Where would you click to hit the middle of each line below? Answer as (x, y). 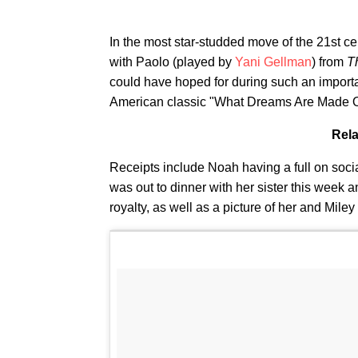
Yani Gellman (273, 62)
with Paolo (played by (172, 62)
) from (329, 62)
